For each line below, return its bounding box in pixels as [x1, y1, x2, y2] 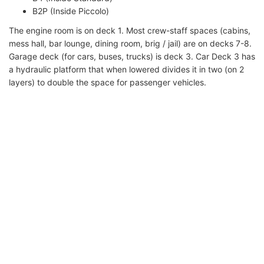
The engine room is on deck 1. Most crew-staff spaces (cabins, [9, 25, 250, 35]
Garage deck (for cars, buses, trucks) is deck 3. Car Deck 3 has [9, 51, 255, 61]
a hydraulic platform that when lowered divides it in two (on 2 [9, 64, 244, 74]
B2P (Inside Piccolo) [32, 5, 109, 16]
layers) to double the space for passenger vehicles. [9, 77, 206, 87]
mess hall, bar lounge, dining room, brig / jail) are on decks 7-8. [9, 38, 252, 48]
